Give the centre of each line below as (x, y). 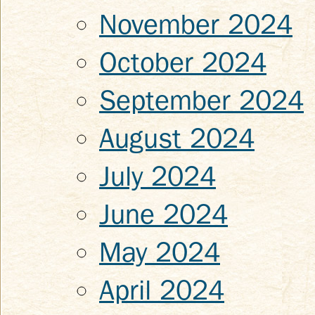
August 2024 (177, 139)
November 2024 (196, 25)
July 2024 (157, 176)
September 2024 (201, 101)
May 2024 (160, 252)
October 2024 (183, 63)
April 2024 (162, 290)
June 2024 (163, 214)
